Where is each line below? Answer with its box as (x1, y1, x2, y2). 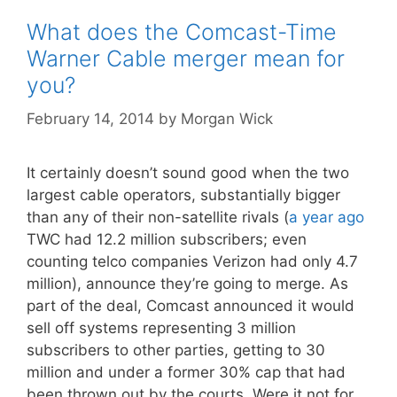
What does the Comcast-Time (27, 18, 337, 45)
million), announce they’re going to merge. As (27, 275, 348, 292)
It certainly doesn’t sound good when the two (27, 164, 349, 182)
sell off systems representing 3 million (27, 319, 296, 337)
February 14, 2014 (27, 110, 154, 128)
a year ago (289, 208, 364, 226)
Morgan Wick (181, 110, 273, 128)
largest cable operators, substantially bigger (27, 186, 340, 204)
